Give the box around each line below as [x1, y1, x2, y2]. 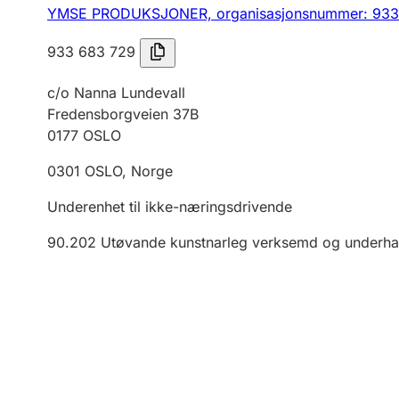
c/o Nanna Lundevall [47, 84, 185, 102]
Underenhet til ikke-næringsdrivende [47, 198, 292, 216]
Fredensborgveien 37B [47, 105, 199, 123]
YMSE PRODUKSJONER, [47, 4, 216, 22]
